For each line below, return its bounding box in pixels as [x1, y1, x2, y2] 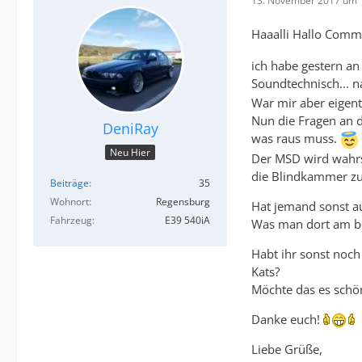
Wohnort [50, 195, 89, 209]
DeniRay [102, 119, 158, 138]
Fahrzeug [50, 213, 92, 228]
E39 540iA [165, 213, 210, 228]
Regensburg [156, 195, 210, 209]
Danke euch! [251, 310, 323, 327]
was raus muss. [251, 130, 340, 147]
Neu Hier [110, 145, 150, 160]
